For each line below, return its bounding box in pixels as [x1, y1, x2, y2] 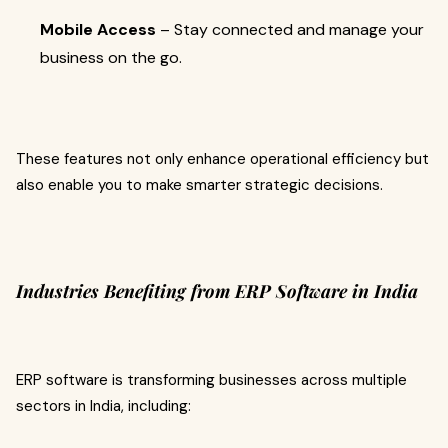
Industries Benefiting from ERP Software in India [16, 279, 418, 303]
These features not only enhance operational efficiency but [16, 149, 429, 169]
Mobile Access [40, 19, 156, 40]
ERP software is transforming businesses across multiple [16, 370, 407, 390]
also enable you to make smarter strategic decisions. [16, 175, 383, 195]
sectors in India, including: [16, 396, 191, 416]
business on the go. [40, 47, 182, 68]
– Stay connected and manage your [156, 19, 424, 40]
